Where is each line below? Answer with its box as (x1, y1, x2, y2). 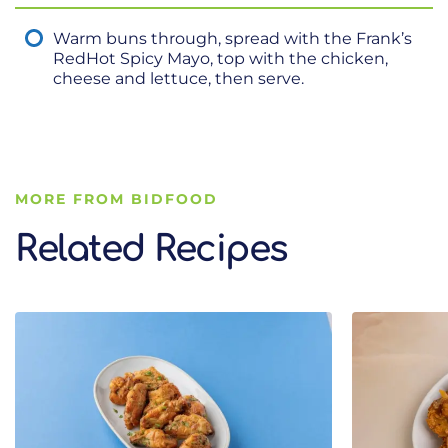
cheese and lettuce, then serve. (53, 68, 304, 88)
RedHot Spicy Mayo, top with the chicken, (53, 48, 388, 68)
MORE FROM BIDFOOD (15, 189, 218, 208)
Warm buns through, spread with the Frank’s (53, 28, 412, 48)
